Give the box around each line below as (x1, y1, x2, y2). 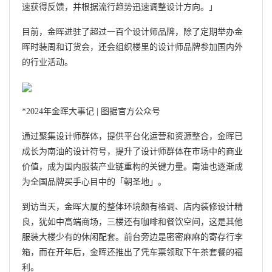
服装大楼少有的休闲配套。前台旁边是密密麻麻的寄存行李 (22, 232, 243, 242)
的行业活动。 (22, 57, 73, 67)
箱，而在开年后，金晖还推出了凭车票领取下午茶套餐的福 (22, 247, 243, 257)
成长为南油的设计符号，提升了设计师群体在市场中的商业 (22, 146, 243, 156)
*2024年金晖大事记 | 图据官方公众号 (22, 107, 160, 117)
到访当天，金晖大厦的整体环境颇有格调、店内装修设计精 (22, 202, 243, 211)
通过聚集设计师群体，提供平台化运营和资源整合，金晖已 (22, 131, 243, 141)
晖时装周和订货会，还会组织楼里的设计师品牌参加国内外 (22, 42, 243, 52)
